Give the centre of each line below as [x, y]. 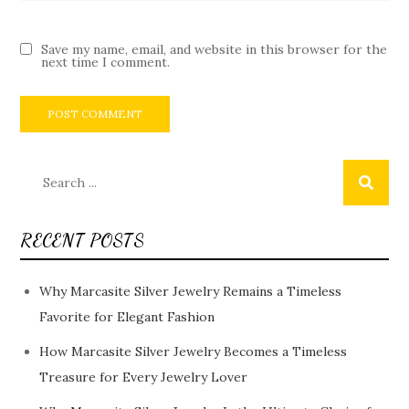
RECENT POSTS [82, 240]
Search [41, 171]
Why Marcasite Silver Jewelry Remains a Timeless [191, 291]
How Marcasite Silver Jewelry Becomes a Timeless [194, 351]
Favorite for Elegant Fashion [127, 316]
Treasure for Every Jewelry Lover [144, 377]
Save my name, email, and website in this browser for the [215, 49]
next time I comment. [106, 62]
